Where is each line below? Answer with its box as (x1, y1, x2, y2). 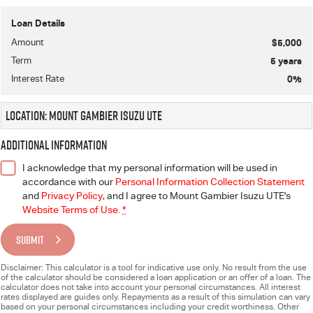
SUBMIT (16, 232, 44, 247)
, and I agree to (103, 190, 170, 201)
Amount (11, 37, 44, 48)
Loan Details (11, 17, 65, 29)
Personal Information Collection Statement (115, 176, 305, 187)
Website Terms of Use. (22, 204, 120, 215)
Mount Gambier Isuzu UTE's (170, 190, 291, 201)
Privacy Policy (41, 190, 103, 201)
